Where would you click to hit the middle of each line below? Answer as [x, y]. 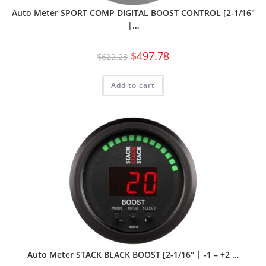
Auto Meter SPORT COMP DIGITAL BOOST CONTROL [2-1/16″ [133, 12]
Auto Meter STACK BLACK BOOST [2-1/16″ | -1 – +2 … [133, 255]
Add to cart [133, 85]
